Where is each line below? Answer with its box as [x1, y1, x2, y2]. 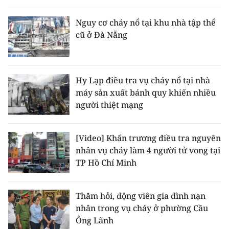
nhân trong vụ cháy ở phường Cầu [76, 202, 208, 214]
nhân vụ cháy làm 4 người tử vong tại [76, 145, 220, 156]
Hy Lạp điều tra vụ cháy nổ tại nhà [76, 75, 210, 86]
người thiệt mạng [76, 99, 143, 110]
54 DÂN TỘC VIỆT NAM [8, 203, 99, 215]
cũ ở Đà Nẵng [76, 29, 127, 40]
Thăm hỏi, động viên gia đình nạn [76, 190, 205, 201]
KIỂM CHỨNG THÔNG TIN [8, 154, 111, 166]
